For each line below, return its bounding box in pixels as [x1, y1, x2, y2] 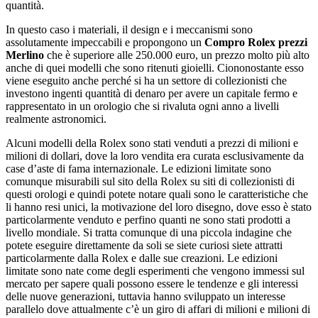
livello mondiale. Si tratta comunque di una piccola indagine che [6, 226, 292, 238]
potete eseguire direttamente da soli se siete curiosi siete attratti [6, 238, 283, 251]
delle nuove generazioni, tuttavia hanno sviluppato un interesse [6, 290, 285, 302]
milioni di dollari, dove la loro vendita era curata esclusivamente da [6, 149, 304, 162]
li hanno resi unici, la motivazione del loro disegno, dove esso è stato [6, 200, 312, 213]
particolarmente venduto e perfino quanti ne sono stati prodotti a [6, 213, 290, 226]
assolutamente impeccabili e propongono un [6, 35, 204, 48]
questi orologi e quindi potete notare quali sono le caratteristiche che [6, 187, 308, 200]
